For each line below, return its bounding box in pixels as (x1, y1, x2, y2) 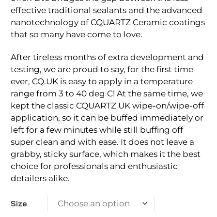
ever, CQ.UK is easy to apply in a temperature (11, 77, 193, 87)
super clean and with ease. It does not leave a (11, 137, 195, 147)
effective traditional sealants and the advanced (11, 5, 203, 15)
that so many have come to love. (11, 29, 143, 39)
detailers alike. (11, 173, 70, 184)
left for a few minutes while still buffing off (11, 125, 184, 135)
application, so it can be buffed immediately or (11, 113, 204, 123)
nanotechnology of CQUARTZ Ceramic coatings (11, 17, 205, 27)
